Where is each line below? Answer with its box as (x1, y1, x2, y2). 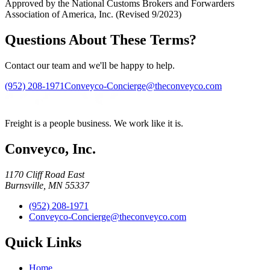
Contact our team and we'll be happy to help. (5, 60, 175, 71)
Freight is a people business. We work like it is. (5, 118, 183, 129)
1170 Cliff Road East (5, 169, 84, 180)
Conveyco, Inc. (5, 141, 96, 157)
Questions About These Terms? (5, 32, 196, 48)
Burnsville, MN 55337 (5, 180, 89, 190)
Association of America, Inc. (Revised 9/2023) (5, 9, 181, 20)
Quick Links (5, 234, 81, 250)
